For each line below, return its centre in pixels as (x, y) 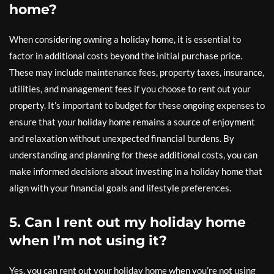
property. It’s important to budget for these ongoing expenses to (137, 106)
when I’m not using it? (88, 241)
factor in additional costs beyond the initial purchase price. (126, 56)
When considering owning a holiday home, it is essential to (125, 39)
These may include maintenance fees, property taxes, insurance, (137, 72)
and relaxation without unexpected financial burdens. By (122, 139)
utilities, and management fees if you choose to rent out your (130, 89)
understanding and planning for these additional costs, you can (133, 155)
